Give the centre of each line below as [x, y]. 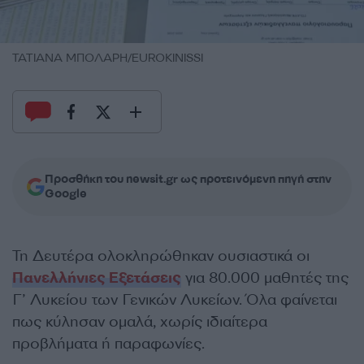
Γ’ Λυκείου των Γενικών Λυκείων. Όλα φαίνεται [175, 300]
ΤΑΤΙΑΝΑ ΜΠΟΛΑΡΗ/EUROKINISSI [108, 58]
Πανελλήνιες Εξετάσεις [97, 278]
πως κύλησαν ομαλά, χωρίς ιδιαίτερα [140, 322]
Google [66, 194]
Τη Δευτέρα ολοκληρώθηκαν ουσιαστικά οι [161, 256]
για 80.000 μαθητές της [265, 278]
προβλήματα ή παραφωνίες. [110, 344]
